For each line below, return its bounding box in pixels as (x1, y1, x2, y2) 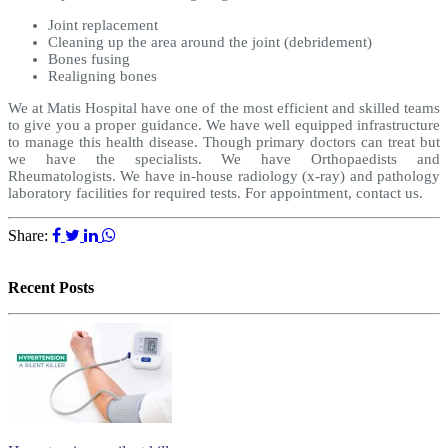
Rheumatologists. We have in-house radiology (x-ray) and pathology (8, 167, 440, 184)
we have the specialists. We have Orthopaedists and (8, 150, 440, 167)
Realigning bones (48, 67, 157, 84)
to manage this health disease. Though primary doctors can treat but (8, 133, 440, 150)
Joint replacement (48, 16, 158, 33)
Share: (8, 226, 52, 244)
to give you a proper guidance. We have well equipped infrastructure (8, 116, 440, 133)
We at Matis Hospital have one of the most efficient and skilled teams (8, 99, 440, 116)
